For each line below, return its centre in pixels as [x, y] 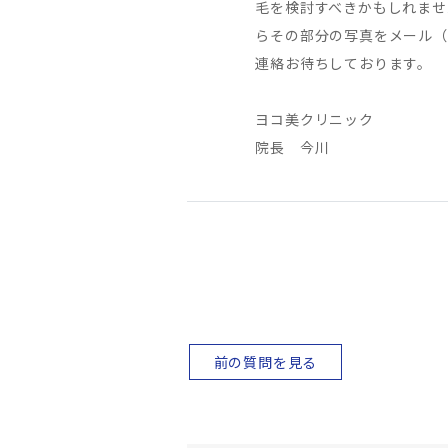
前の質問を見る [265, 361]
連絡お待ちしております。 [343, 62]
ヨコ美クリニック [314, 118]
